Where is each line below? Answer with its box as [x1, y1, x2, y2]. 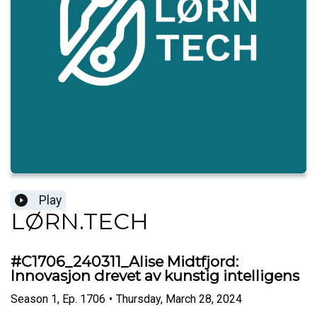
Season [11, 292, 48, 306]
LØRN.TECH [11, 207, 149, 236]
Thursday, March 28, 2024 [116, 292, 242, 306]
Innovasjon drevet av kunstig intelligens [11, 267, 299, 285]
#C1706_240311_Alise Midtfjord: [11, 253, 238, 271]
